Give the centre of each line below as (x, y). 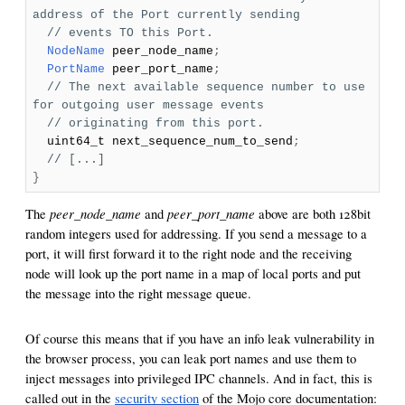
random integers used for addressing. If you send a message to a (196, 233)
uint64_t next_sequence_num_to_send (162, 141)
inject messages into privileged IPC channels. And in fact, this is (199, 378)
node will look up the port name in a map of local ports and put (193, 273)
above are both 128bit (313, 213)
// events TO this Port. (130, 33)
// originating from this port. (155, 123)
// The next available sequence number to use (206, 87)
